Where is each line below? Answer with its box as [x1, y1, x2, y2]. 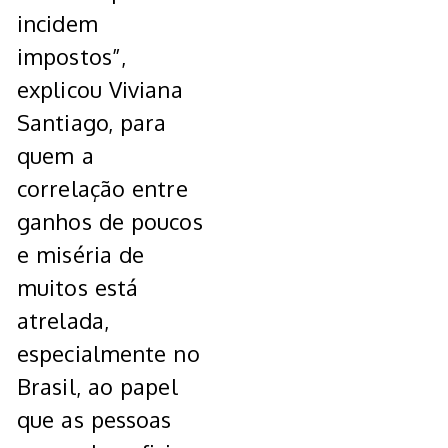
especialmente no [17, 339, 200, 368]
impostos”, [17, 42, 126, 71]
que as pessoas [17, 405, 172, 434]
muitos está [17, 273, 139, 302]
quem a [17, 141, 94, 170]
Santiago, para [17, 108, 167, 137]
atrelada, [17, 306, 109, 335]
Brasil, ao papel [17, 372, 178, 401]
